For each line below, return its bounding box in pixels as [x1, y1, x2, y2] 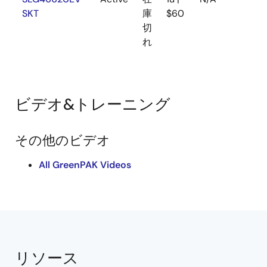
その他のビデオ [15, 132, 110, 149]
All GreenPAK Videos [39, 159, 131, 171]
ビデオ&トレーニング [15, 94, 170, 114]
